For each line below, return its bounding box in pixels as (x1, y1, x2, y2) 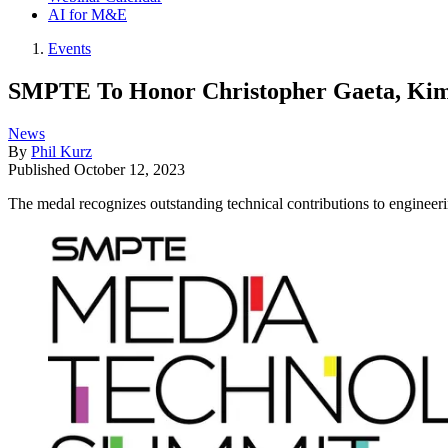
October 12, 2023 (74, 160, 185, 178)
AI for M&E (48, 6, 127, 23)
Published (8, 160, 74, 178)
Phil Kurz (31, 142, 92, 160)
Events (48, 40, 91, 57)
